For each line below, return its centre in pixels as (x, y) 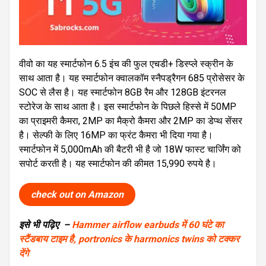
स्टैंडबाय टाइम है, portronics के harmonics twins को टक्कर (129, 239)
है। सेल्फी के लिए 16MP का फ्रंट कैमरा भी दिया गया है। (116, 135)
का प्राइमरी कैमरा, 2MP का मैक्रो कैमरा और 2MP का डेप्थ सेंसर (131, 121)
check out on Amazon (77, 195)
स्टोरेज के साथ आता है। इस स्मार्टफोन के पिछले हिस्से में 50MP (128, 107)
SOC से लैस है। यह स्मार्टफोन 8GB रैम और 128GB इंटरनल (123, 93)
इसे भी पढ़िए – (44, 225)
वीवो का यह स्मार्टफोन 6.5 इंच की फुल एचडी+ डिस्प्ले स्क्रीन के (126, 64)
